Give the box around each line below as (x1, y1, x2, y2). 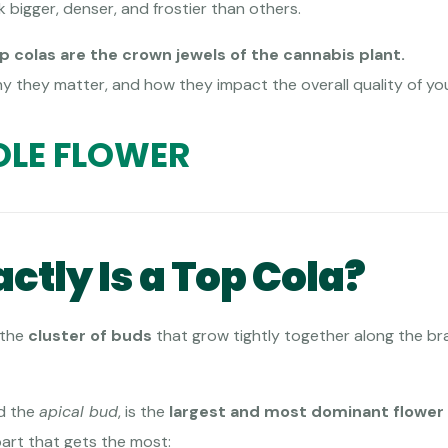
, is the (118, 401, 169, 423)
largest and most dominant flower (169, 401, 444, 423)
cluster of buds (28, 325, 152, 347)
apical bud (39, 401, 118, 423)
